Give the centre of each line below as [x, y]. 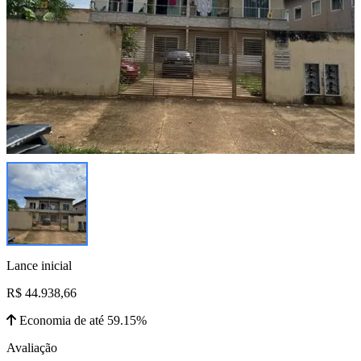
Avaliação [32, 347]
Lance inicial [39, 265]
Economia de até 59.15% [81, 320]
